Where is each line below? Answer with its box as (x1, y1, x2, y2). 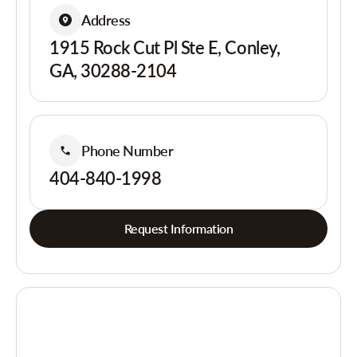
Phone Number (81, 141, 174, 159)
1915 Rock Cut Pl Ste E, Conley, (49, 37, 280, 58)
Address (81, 10, 131, 29)
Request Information (124, 221, 233, 236)
